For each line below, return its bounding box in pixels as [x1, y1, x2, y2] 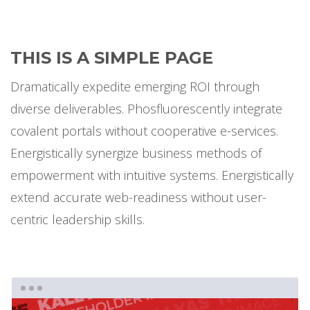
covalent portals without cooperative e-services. [10, 122, 278, 139]
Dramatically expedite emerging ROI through [10, 78, 259, 95]
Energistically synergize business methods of [10, 145, 262, 161]
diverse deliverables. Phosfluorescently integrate [10, 100, 282, 117]
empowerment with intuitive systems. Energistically [10, 167, 293, 183]
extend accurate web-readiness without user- [10, 189, 266, 206]
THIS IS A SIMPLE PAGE [10, 48, 213, 68]
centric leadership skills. [10, 211, 145, 228]
